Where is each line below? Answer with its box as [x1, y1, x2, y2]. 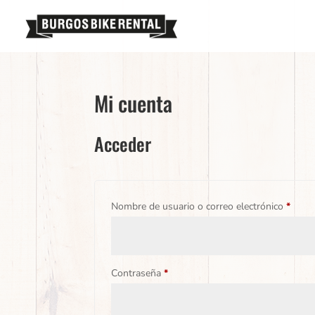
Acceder [94, 130, 152, 157]
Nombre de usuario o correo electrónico [111, 200, 287, 213]
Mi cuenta [94, 87, 173, 119]
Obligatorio [167, 266, 217, 279]
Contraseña [111, 266, 165, 280]
